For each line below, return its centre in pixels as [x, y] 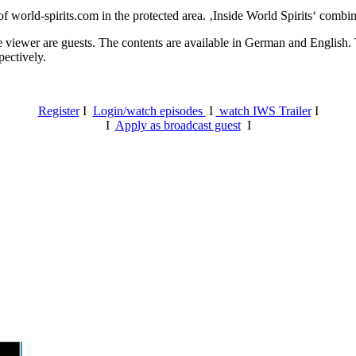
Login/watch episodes [149, 111]
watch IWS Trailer [265, 111]
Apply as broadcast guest [178, 126]
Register [58, 111]
